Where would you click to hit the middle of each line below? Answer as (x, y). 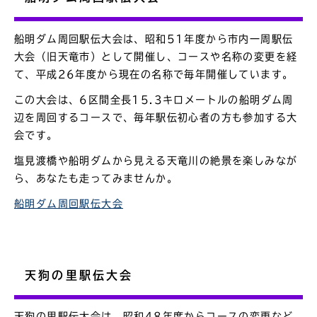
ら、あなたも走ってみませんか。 (96, 179)
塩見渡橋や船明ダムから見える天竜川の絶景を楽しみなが (156, 161)
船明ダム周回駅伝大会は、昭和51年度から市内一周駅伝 (154, 39)
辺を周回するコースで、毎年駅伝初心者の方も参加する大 (156, 118)
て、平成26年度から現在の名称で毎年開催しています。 (154, 74)
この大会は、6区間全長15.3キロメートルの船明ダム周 (154, 100)
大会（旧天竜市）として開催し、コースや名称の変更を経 (156, 56)
